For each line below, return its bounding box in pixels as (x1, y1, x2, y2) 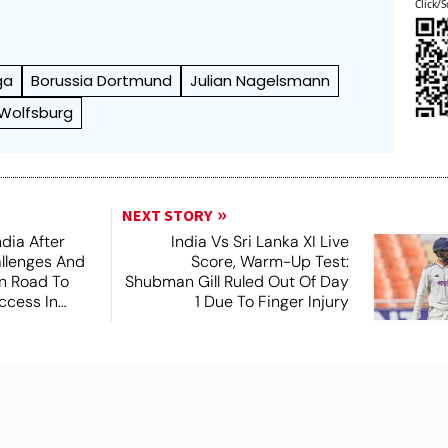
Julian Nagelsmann (190, 69, 331, 91)
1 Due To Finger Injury (194, 290, 349, 312)
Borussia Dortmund (31, 69, 173, 91)
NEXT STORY (121, 204, 212, 227)
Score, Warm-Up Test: (190, 250, 349, 272)
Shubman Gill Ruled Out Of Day (124, 270, 349, 292)
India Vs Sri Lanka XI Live (170, 230, 349, 252)
